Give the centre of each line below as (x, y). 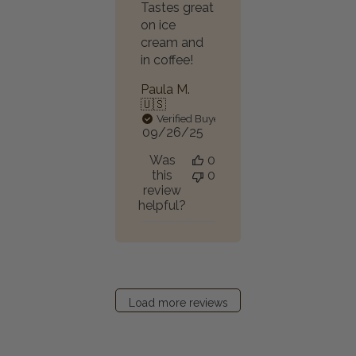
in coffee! (167, 60)
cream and (172, 43)
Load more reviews (178, 302)
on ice (158, 25)
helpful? (162, 205)
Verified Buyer (190, 118)
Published (201, 132)
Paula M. (165, 89)
